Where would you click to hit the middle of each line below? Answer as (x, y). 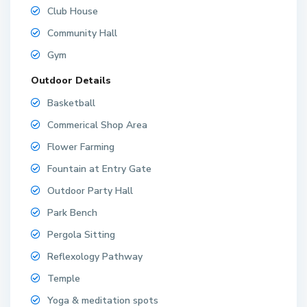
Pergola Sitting (82, 235)
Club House (73, 12)
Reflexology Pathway (95, 257)
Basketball (72, 103)
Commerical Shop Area (98, 125)
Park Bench (73, 213)
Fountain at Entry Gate (100, 169)
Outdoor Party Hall (90, 191)
